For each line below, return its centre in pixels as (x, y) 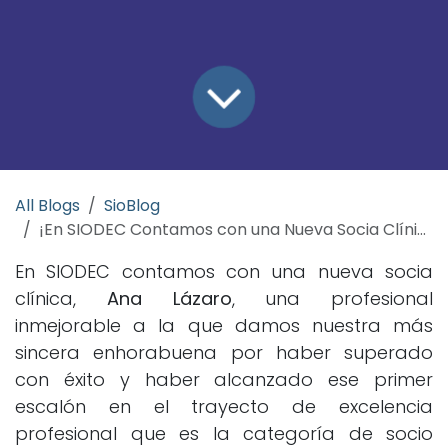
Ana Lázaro (169, 298)
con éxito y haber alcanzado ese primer (224, 379)
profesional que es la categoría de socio (224, 433)
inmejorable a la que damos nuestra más (224, 325)
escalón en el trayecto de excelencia (224, 406)
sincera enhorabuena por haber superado (224, 352)
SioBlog (132, 205)
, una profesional (332, 298)
